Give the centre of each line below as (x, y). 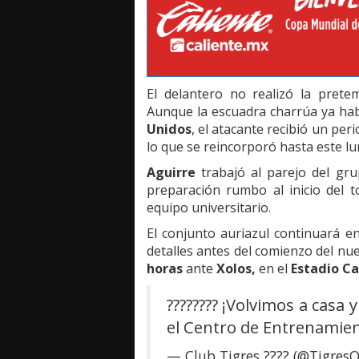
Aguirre (171, 173)
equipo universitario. (209, 208)
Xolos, (236, 269)
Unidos (169, 129)
